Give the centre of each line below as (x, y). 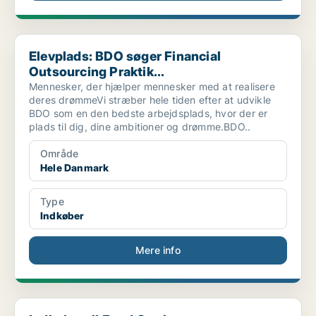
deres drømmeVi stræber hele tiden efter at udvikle (150, 100)
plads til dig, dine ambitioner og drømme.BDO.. (140, 127)
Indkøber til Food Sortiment (79, 305)
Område (60, 154)
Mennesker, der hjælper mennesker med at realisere (152, 87)
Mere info (158, 250)
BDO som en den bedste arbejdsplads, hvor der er (148, 114)
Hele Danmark (75, 168)
